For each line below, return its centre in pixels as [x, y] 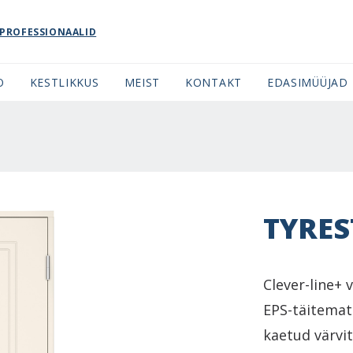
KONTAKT [214, 82]
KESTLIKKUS [64, 82]
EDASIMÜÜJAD [307, 82]
